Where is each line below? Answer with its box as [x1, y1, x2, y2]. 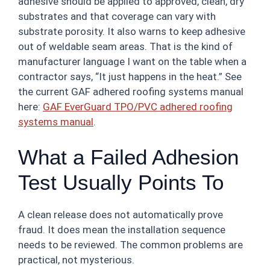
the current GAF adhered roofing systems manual [18, 85, 243, 98]
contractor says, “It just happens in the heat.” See [18, 70, 242, 83]
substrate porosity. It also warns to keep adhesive [18, 25, 245, 37]
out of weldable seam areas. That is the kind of [18, 40, 233, 52]
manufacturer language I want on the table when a [18, 55, 246, 67]
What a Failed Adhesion [18, 145, 239, 169]
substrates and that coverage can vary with [18, 10, 216, 22]
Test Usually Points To [18, 171, 224, 194]
